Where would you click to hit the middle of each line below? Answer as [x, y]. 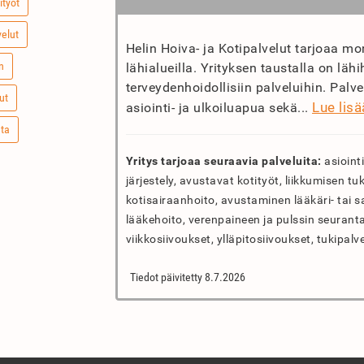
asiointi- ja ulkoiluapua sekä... [219, 108]
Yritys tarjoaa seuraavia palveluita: [223, 161]
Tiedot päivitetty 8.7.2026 [187, 277]
